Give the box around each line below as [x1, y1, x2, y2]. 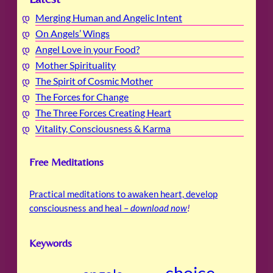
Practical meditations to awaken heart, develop [29, 188, 218, 199]
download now [130, 202, 187, 213]
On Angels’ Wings [35, 27, 110, 40]
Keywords [29, 236, 72, 250]
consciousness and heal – [29, 202, 130, 213]
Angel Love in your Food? [35, 43, 140, 55]
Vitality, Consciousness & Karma [35, 122, 171, 135]
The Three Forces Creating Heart [35, 107, 171, 119]
